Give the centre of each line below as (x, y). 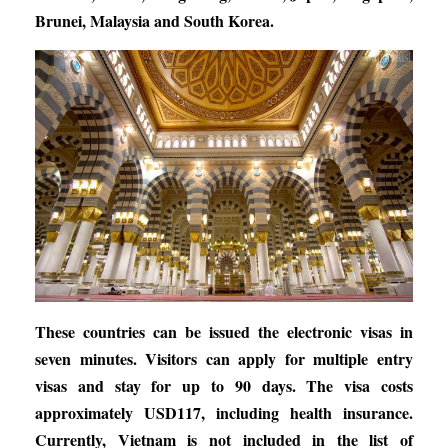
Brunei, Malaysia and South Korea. (154, 21)
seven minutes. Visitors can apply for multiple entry (224, 359)
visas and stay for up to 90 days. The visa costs (224, 386)
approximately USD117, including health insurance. (224, 413)
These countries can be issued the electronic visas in (224, 332)
